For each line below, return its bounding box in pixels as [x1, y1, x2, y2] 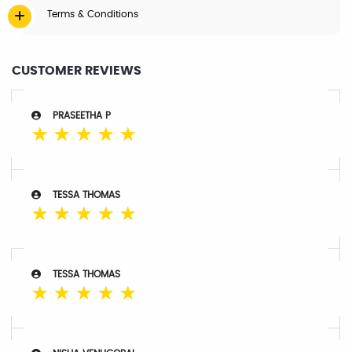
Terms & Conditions [47, 9, 138, 19]
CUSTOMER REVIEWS [12, 64, 141, 77]
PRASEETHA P [53, 111, 111, 120]
